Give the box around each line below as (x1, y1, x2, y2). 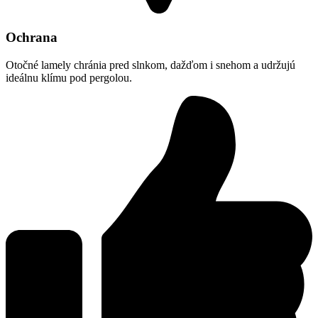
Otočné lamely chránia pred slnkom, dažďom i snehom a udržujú (6, 58, 295, 71)
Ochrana (6, 30, 57, 45)
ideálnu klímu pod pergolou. (6, 71, 132, 84)
